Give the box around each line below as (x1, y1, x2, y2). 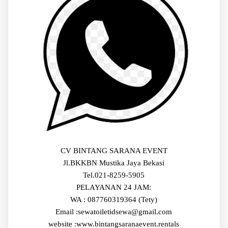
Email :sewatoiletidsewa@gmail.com (55, 208, 173, 216)
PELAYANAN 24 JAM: (76, 183, 152, 192)
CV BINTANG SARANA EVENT (60, 147, 167, 155)
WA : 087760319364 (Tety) (70, 195, 158, 204)
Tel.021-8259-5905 (83, 171, 145, 180)
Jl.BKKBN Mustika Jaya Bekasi (63, 159, 165, 167)
